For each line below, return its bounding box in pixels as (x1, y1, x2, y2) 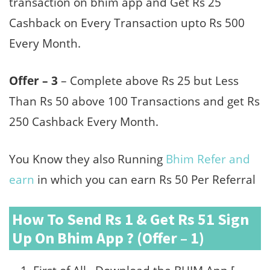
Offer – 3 (9, 72, 58, 89)
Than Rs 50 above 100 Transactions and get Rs (9, 93, 260, 109)
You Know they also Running (9, 151, 166, 167)
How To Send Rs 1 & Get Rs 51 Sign (12, 209, 249, 229)
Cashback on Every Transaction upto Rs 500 (9, 14, 245, 31)
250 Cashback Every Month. (9, 113, 159, 130)
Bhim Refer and (166, 151, 250, 167)
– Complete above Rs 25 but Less (58, 72, 239, 89)
